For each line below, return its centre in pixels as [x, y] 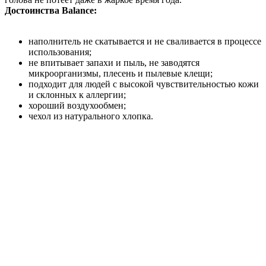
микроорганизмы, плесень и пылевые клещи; [121, 73]
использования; [60, 52]
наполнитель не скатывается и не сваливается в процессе [145, 41]
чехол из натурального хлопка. [91, 116]
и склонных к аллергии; [77, 94]
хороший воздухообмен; [77, 105]
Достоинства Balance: [51, 10]
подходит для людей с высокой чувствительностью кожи [144, 84]
